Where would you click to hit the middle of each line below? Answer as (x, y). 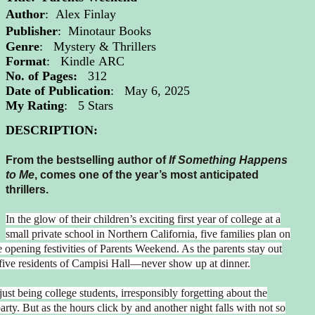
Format (26, 62)
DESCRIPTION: (52, 130)
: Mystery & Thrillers (98, 47)
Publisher (32, 31)
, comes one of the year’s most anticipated (147, 174)
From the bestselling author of (88, 160)
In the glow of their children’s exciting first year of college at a (143, 219)
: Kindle (73, 62)
